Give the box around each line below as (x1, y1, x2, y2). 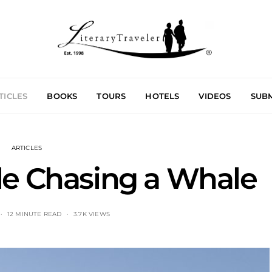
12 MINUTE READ (7, 210, 62, 218)
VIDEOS (199, 90, 231, 101)
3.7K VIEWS (73, 210, 110, 218)
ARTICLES (11, 144, 42, 152)
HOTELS (145, 90, 180, 101)
